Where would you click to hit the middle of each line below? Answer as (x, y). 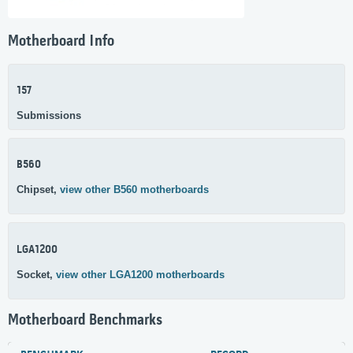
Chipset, (38, 190)
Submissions (49, 115)
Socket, (36, 274)
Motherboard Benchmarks (85, 320)
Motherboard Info (61, 42)
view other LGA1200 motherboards (140, 274)
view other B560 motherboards (134, 190)
